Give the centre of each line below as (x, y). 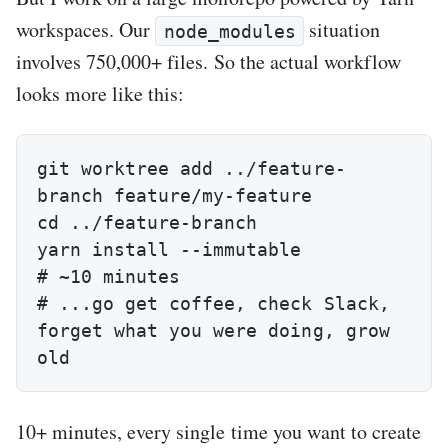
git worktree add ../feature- (191, 169)
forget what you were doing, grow (213, 331)
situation (342, 30)
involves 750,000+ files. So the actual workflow (208, 62)
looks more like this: (100, 94)
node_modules (229, 31)
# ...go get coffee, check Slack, (213, 304)
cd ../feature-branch (147, 223)
